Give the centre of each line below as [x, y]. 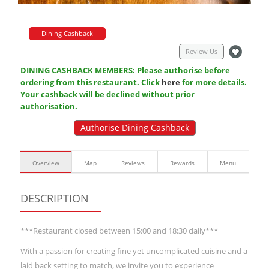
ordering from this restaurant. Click [91, 82]
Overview [46, 162]
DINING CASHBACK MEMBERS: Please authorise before [125, 70]
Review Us [201, 51]
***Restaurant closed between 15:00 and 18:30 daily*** [119, 230]
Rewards [183, 162]
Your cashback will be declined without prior [107, 94]
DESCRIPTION [60, 198]
